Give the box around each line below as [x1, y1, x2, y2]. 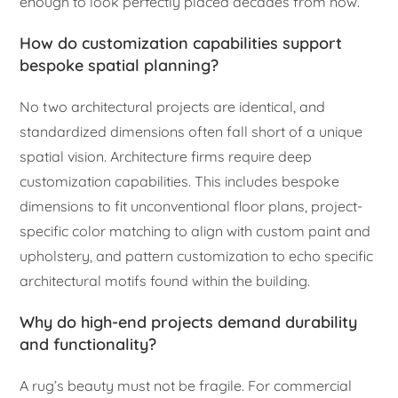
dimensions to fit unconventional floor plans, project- [20, 197, 363, 216]
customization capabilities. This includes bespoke [20, 172, 340, 191]
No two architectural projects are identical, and [20, 98, 326, 116]
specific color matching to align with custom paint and [20, 222, 371, 241]
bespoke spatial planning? [20, 55, 219, 76]
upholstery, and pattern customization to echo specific [20, 247, 374, 266]
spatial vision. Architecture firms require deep [20, 147, 313, 166]
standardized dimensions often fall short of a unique [20, 123, 363, 141]
